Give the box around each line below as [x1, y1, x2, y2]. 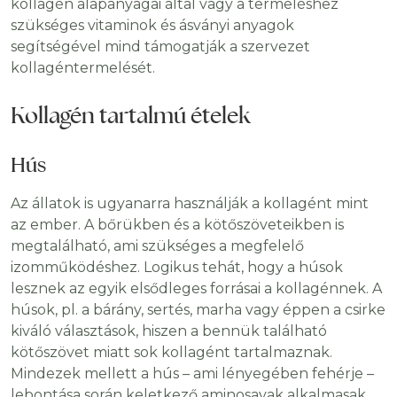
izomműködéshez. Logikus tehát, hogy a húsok [11, 259, 343, 276]
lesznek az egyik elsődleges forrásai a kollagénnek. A [11, 280, 382, 298]
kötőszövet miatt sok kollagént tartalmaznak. [11, 344, 332, 362]
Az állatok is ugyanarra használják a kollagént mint [11, 195, 369, 213]
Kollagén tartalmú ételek [11, 100, 251, 130]
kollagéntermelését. [11, 59, 155, 77]
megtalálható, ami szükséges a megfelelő [11, 237, 304, 255]
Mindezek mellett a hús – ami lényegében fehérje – [11, 365, 374, 383]
